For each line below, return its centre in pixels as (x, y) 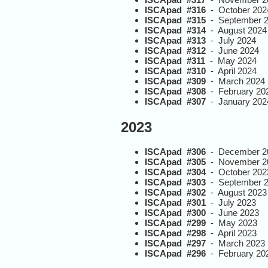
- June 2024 (232, 50)
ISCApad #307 (175, 101)
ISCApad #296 (175, 253)
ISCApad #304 (175, 172)
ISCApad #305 (175, 162)
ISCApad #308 (175, 91)
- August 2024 (236, 30)
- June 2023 (232, 212)
